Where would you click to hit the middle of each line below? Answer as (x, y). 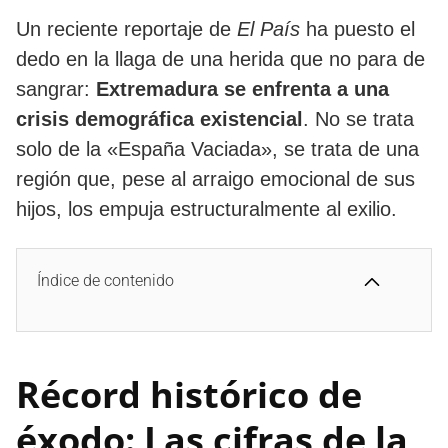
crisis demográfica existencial (159, 118)
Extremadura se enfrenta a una (242, 88)
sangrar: (56, 88)
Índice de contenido (105, 280)
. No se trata (358, 118)
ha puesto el (357, 28)
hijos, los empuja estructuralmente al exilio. (206, 208)
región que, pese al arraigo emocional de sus (215, 178)
